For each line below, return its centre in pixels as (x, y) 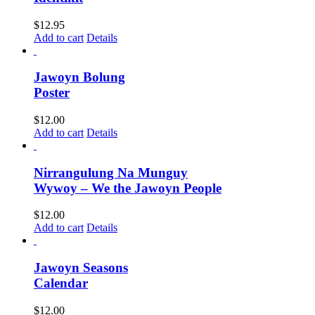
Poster (52, 93)
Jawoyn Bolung (79, 77)
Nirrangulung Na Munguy (111, 172)
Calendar (61, 283)
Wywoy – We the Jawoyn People (128, 188)
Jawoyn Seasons (81, 268)
